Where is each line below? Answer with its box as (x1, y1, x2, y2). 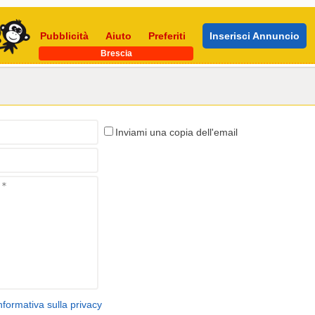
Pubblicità (40, 30, 89, 41)
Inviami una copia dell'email (115, 126, 238, 138)
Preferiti (148, 30, 186, 41)
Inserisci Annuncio (210, 30, 300, 41)
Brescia (100, 49, 132, 58)
